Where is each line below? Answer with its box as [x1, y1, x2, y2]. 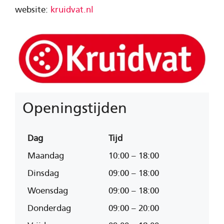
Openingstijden [22, 99, 127, 117]
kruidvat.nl [50, 4, 93, 15]
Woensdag [27, 185, 68, 196]
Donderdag [27, 202, 71, 213]
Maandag [27, 150, 64, 161]
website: [15, 4, 50, 15]
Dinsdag [27, 167, 59, 178]
